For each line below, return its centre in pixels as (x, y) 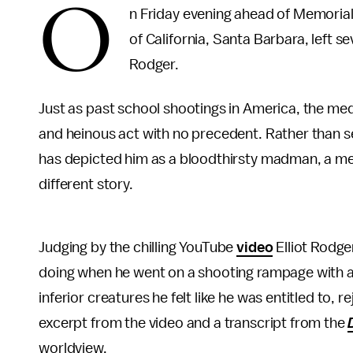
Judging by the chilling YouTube (138, 247)
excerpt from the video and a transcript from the (193, 323)
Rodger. (154, 65)
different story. (87, 184)
